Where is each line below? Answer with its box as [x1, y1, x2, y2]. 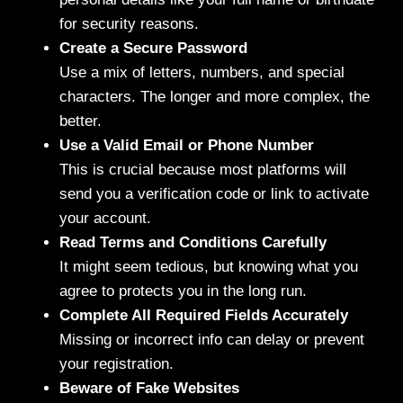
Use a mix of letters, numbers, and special [59, 63, 345, 81]
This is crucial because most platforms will [59, 160, 346, 178]
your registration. [59, 354, 174, 372]
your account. [59, 209, 151, 227]
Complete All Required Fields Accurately [59, 306, 348, 324]
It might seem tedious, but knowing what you [59, 257, 358, 275]
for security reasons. [59, 14, 199, 32]
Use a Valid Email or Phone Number [59, 136, 314, 154]
